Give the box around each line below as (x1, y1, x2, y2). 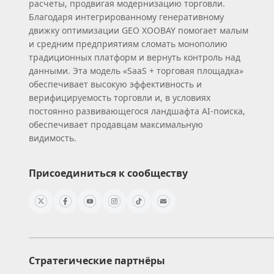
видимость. (29, 131, 76, 144)
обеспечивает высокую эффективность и (29, 78, 202, 90)
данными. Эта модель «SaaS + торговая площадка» (29, 64, 243, 76)
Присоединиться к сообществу (29, 166, 188, 180)
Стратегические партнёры (29, 253, 165, 267)
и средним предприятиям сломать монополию (29, 37, 228, 50)
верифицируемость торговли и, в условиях (29, 91, 210, 103)
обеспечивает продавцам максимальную (29, 118, 203, 130)
